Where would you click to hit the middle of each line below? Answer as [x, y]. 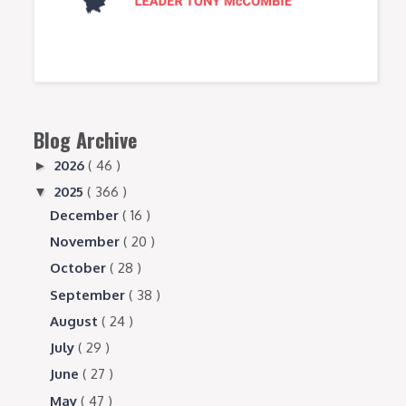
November [87, 242]
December [87, 215]
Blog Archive [86, 139]
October [80, 268]
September [90, 295]
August [76, 321]
